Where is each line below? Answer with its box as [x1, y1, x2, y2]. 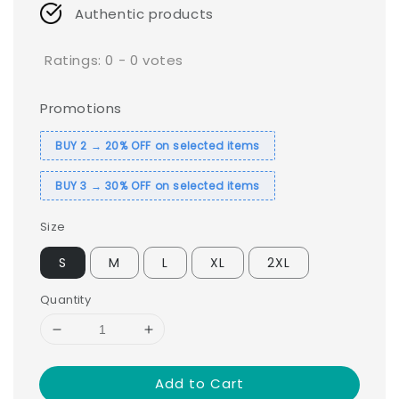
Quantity [40, 291, 92, 309]
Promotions [40, 99, 122, 118]
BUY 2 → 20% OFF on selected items [55, 138, 260, 154]
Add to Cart [155, 374, 244, 394]
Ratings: [45, 50, 106, 69]
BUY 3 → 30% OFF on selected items [55, 178, 260, 194]
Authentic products [75, 4, 214, 23]
